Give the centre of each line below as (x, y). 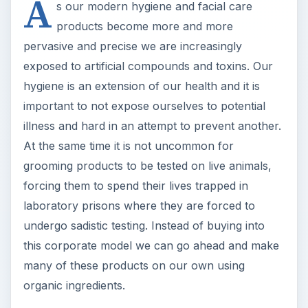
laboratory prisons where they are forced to (139, 205)
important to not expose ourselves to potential (144, 106)
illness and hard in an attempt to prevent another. (152, 125)
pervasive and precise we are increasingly (132, 46)
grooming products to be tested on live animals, (147, 165)
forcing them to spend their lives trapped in (135, 185)
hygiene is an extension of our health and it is (141, 86)
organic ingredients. (74, 285)
